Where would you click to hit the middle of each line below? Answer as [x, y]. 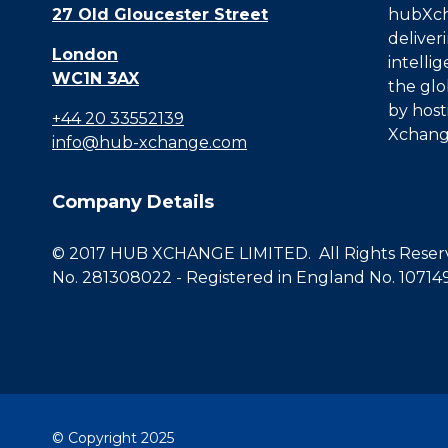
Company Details [133, 202]
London [85, 55]
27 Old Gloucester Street [160, 15]
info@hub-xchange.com [149, 143]
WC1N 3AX [95, 79]
